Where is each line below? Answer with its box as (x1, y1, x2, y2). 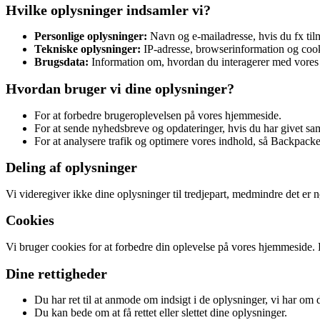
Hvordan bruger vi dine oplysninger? (6, 81, 234, 96)
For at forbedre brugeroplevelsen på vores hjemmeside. (34, 109, 281, 121)
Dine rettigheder (6, 265, 107, 281)
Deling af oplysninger (6, 159, 137, 176)
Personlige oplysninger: (34, 30, 147, 43)
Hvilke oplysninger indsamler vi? (6, 1, 211, 18)
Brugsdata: (34, 56, 89, 69)
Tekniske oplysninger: (34, 43, 141, 56)
